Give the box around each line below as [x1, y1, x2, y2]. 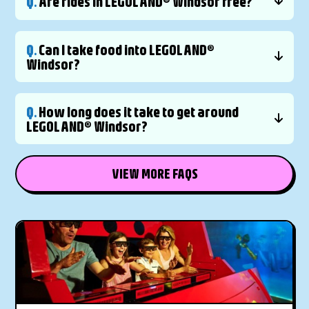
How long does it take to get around [37, 103, 239, 121]
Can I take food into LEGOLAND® [37, 41, 215, 59]
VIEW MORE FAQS [111, 166, 198, 182]
